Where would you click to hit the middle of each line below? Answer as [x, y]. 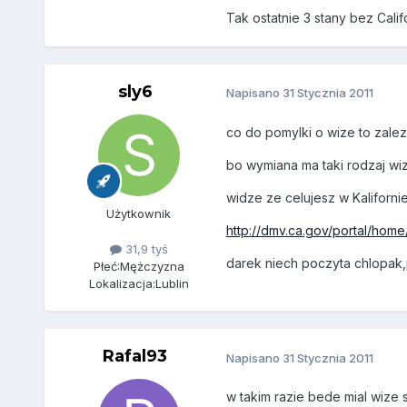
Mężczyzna [152, 266]
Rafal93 [135, 356]
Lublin [172, 283]
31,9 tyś [144, 248]
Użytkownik [139, 213]
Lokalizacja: [122, 283]
